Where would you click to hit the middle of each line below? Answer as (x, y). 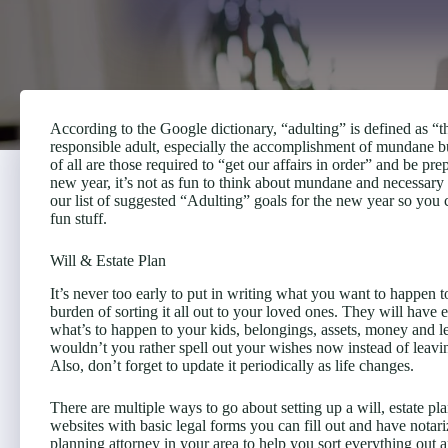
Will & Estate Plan (108, 260)
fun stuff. (78, 218)
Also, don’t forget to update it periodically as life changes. (232, 365)
